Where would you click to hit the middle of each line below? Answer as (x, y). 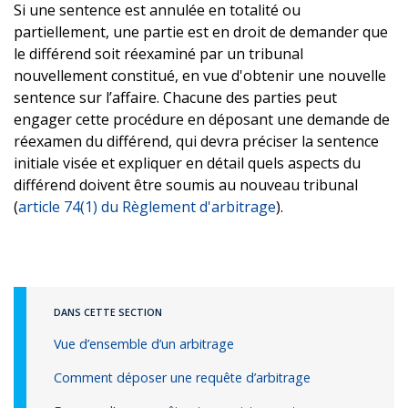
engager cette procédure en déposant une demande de (202, 119)
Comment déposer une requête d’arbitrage (182, 377)
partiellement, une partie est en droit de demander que (201, 31)
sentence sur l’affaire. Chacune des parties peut (175, 97)
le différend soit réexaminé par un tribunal (158, 53)
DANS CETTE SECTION (108, 312)
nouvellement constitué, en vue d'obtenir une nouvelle (200, 75)
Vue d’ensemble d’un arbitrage (144, 343)
